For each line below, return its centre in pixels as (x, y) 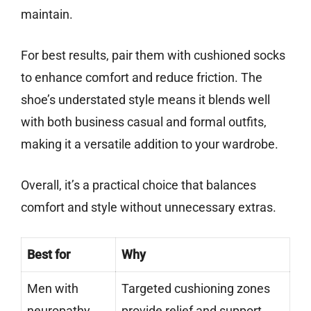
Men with (53, 289)
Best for (49, 255)
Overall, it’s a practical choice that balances (138, 185)
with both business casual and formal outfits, (144, 122)
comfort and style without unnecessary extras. (149, 208)
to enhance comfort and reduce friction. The (142, 78)
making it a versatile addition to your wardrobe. (150, 144)
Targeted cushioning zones (196, 289)
